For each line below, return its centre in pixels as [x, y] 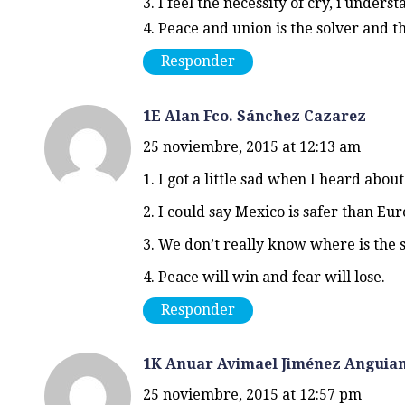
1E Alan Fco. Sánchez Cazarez [254, 116]
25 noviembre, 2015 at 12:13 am [251, 146]
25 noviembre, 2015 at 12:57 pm [252, 394]
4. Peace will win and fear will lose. [264, 277]
